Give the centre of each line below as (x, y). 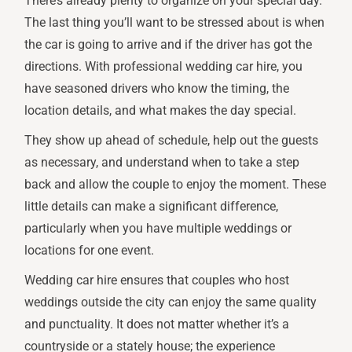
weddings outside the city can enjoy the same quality (171, 302)
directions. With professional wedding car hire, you (164, 67)
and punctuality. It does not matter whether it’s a (157, 324)
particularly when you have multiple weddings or (158, 229)
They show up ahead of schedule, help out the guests (172, 141)
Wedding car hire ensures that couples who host (157, 280)
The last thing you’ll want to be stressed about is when (175, 23)
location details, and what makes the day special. (161, 111)
